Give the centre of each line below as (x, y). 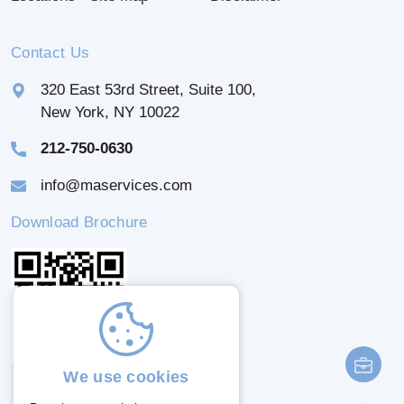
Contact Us (50, 53)
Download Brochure (79, 223)
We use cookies (126, 377)
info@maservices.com (116, 186)
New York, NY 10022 (110, 113)
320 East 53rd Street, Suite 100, (148, 90)
